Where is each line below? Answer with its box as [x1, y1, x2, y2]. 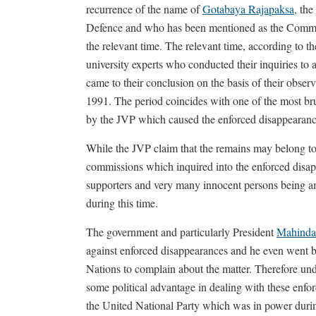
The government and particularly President [86, 224, 276, 239]
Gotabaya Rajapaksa [202, 1, 294, 16]
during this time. [86, 195, 158, 210]
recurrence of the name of [86, 1, 202, 16]
